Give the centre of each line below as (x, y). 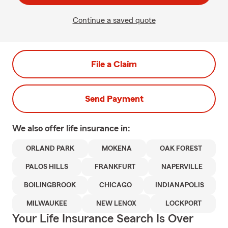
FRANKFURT (115, 167)
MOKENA (117, 149)
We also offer (39, 128)
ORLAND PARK (50, 149)
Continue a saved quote (114, 20)
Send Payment (114, 99)
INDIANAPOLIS (180, 185)
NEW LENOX (116, 204)
